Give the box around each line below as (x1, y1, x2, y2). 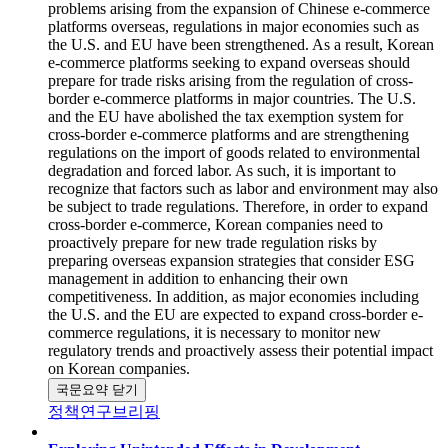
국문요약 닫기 (56, 385, 138, 400)
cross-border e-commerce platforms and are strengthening (48, 129, 409, 146)
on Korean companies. (48, 363, 190, 380)
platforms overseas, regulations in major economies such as (48, 21, 419, 38)
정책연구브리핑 (48, 406, 160, 423)
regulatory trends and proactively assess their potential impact (48, 345, 433, 362)
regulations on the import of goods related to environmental (48, 147, 420, 164)
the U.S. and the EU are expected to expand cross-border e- (48, 309, 423, 326)
